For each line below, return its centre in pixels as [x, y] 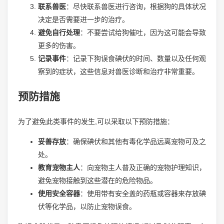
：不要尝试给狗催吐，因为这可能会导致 [143, 32]
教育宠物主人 [59, 167]
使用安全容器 [59, 193]
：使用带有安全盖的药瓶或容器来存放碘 [143, 193]
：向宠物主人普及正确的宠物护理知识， [143, 167]
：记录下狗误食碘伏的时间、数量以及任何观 [136, 58]
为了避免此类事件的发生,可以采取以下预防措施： [96, 121]
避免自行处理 [59, 32]
